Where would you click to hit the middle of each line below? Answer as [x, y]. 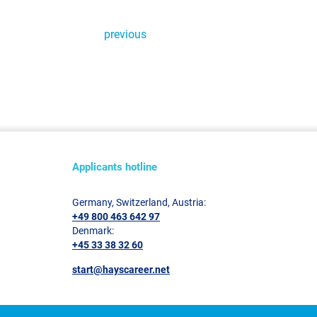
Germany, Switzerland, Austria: [139, 202]
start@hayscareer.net [121, 270]
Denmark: [93, 231]
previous [124, 34]
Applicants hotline [115, 167]
